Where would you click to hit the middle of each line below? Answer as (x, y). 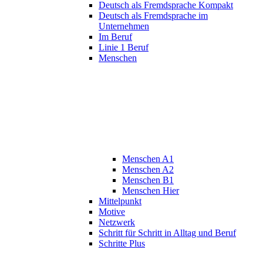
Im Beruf (115, 37)
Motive (112, 212)
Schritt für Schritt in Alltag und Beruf (167, 233)
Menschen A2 (148, 170)
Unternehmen (124, 26)
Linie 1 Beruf (124, 48)
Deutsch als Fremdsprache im (153, 16)
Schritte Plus (122, 244)
